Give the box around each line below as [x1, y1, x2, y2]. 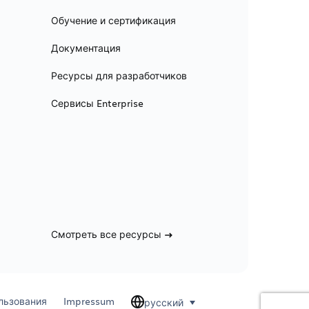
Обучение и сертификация [50, 14, 176, 28]
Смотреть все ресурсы [50, 228, 161, 241]
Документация [50, 41, 121, 55]
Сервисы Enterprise [50, 97, 143, 110]
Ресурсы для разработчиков [50, 69, 187, 83]
